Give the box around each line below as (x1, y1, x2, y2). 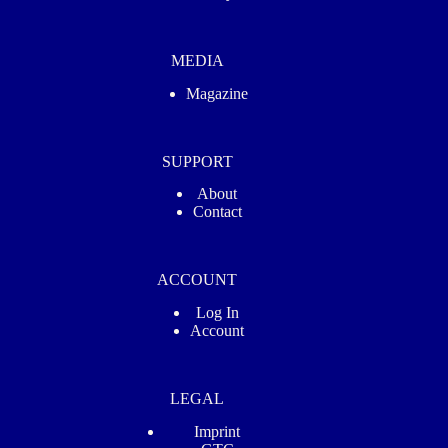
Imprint (194, 423, 241, 440)
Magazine (186, 84, 249, 102)
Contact (192, 203, 242, 221)
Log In (195, 304, 239, 322)
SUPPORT (161, 152, 233, 170)
